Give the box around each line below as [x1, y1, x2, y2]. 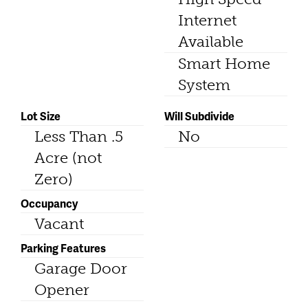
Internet [178, 10, 236, 30]
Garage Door [34, 258, 127, 278]
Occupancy [21, 195, 78, 211]
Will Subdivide [164, 107, 234, 124]
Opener [34, 280, 89, 299]
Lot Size [21, 107, 60, 124]
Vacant [34, 214, 84, 233]
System [178, 75, 230, 94]
